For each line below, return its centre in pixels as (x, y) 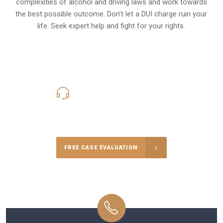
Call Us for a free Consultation (111, 106)
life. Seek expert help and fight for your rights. (111, 26)
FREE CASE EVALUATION (101, 148)
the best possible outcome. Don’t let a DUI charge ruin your (111, 14)
